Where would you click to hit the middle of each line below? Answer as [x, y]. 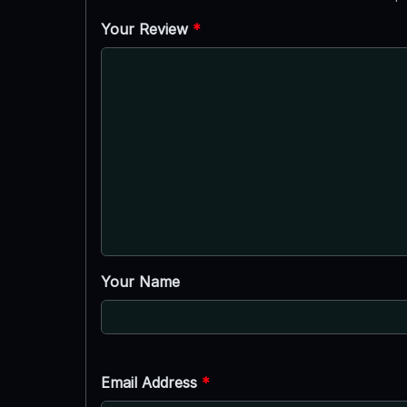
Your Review [146, 29]
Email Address [151, 382]
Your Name [140, 281]
